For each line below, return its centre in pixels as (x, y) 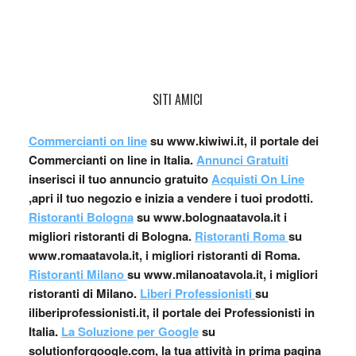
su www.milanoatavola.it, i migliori (222, 274)
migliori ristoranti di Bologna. (110, 236)
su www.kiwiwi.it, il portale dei (232, 141)
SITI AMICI (178, 99)
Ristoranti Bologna (81, 217)
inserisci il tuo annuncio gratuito (120, 179)
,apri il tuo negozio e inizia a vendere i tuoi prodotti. (170, 198)
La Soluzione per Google (130, 331)
